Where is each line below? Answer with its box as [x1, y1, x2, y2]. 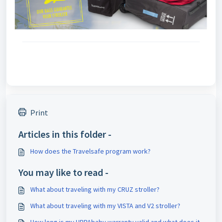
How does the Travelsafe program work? [30, 147, 151, 156]
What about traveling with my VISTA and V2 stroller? [30, 201, 180, 211]
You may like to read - [18, 166, 109, 179]
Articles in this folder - [18, 128, 111, 141]
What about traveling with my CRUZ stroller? [30, 185, 160, 194]
